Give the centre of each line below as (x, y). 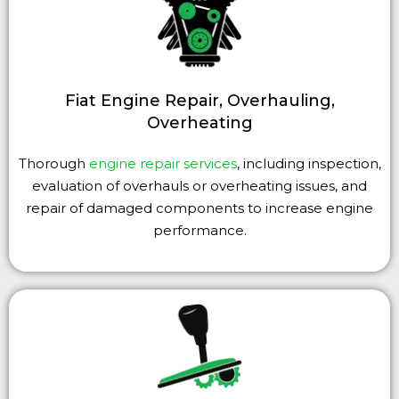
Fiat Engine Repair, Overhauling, (199, 101)
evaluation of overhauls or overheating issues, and (199, 186)
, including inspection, (309, 164)
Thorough (53, 164)
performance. (199, 231)
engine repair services (163, 164)
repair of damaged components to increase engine (199, 208)
